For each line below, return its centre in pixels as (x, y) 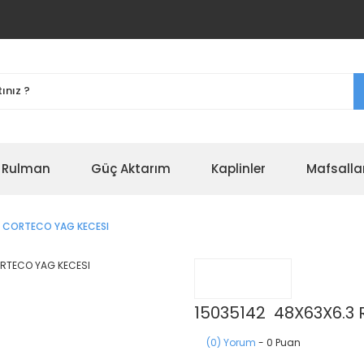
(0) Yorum (231, 342)
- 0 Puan (278, 342)
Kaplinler (238, 169)
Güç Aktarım (131, 169)
